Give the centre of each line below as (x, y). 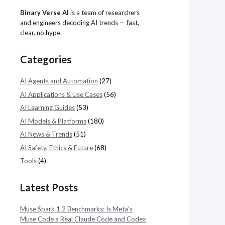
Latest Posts (49, 187)
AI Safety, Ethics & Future (57, 147)
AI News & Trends (46, 134)
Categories (46, 59)
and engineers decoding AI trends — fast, (80, 23)
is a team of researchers (104, 13)
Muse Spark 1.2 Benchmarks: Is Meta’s (76, 209)
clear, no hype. (41, 33)
